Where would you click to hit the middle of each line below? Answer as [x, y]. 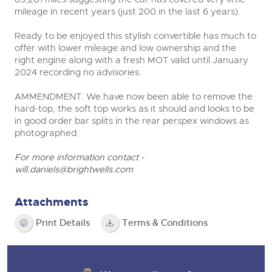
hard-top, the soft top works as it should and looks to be [134, 109]
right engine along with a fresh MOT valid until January [131, 60]
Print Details [63, 223]
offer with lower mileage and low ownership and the [125, 48]
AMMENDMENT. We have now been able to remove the [134, 97]
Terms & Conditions [165, 223]
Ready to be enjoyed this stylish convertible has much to [135, 36]
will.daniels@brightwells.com [74, 169]
